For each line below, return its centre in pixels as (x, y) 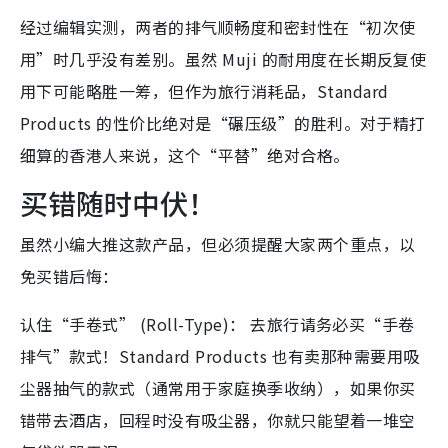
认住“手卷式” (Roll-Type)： (133, 324)
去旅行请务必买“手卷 (330, 324)
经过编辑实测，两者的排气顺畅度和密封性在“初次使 (218, 27)
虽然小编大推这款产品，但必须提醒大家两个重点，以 (218, 244)
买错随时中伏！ (118, 203)
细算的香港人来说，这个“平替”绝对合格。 (185, 155)
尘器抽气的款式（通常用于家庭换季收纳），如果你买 (218, 388)
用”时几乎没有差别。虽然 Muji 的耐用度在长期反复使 (223, 59)
